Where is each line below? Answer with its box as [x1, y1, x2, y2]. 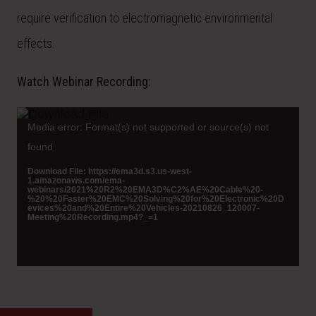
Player [16, 120, 46, 135]
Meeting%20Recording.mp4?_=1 [28, 212, 158, 221]
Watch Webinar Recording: [17, 74, 151, 89]
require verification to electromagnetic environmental [17, 11, 272, 25]
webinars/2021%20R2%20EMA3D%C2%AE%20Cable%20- [28, 185, 263, 194]
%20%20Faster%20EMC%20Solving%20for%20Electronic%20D [28, 194, 284, 203]
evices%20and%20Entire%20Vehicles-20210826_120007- [28, 203, 260, 212]
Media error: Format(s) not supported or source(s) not [28, 121, 269, 133]
